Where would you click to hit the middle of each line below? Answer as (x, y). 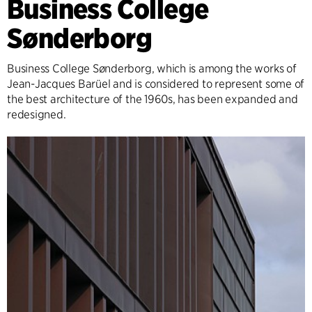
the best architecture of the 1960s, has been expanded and (153, 99)
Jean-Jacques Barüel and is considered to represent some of (156, 84)
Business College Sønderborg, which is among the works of (152, 68)
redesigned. (37, 114)
